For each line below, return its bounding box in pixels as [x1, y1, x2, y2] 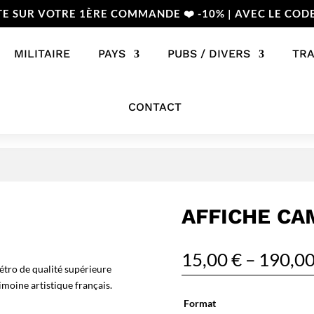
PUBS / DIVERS [167, 47, 250, 60]
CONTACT [128, 100, 182, 114]
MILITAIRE [13, 47, 70, 60]
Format [184, 297, 217, 310]
